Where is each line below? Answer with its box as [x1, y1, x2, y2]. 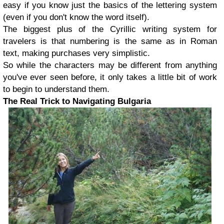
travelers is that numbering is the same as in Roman [3, 36, 217, 46]
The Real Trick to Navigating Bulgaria [3, 96, 151, 106]
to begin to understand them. [3, 84, 109, 94]
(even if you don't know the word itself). [3, 12, 149, 22]
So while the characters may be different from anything [3, 60, 217, 70]
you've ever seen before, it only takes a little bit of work [3, 72, 217, 82]
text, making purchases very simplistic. [3, 48, 150, 58]
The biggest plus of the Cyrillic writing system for [3, 24, 217, 34]
